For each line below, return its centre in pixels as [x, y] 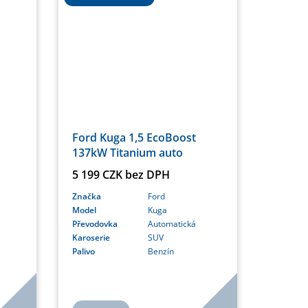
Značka [86, 197]
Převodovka [95, 224]
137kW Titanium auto [127, 153]
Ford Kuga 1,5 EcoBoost [134, 138]
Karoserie [91, 238]
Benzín [161, 252]
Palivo [83, 252]
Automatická [172, 224]
